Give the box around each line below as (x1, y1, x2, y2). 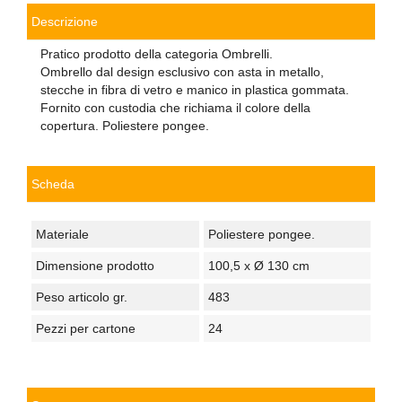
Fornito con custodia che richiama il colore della (40, 100, 310, 115)
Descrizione (31, 13, 98, 29)
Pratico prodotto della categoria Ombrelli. (40, 46, 273, 61)
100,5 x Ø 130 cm (207, 258, 310, 273)
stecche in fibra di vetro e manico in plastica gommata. (40, 82, 349, 97)
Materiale (36, 226, 89, 241)
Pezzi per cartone (36, 320, 135, 336)
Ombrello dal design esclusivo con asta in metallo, (40, 64, 324, 79)
